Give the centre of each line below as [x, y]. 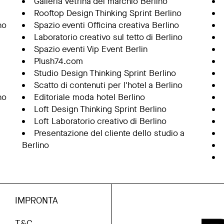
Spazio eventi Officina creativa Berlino [106, 25]
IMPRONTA [37, 200]
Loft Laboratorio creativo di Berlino [100, 121]
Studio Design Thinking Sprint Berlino [105, 73]
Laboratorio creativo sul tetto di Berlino [108, 37]
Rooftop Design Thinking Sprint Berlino [107, 13]
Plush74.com [58, 61]
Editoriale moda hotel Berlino [89, 97]
